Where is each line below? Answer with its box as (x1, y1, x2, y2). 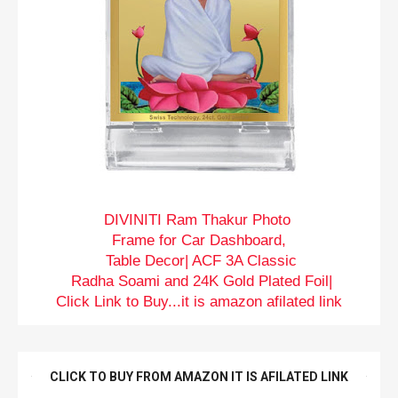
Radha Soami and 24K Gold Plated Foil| (66, 272, 332, 290)
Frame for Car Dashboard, (112, 231, 286, 249)
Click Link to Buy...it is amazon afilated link (56, 292, 342, 310)
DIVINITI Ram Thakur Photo (103, 211, 295, 228)
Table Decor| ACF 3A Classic (101, 251, 297, 269)
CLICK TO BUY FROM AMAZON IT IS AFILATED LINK (50, 369, 348, 384)
